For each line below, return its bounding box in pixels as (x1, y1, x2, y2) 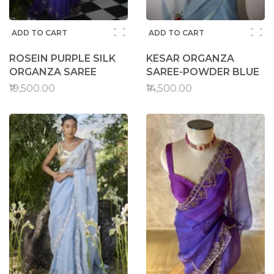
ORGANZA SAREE (9, 66, 97, 78)
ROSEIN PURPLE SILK (9, 53, 116, 64)
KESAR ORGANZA (146, 53, 234, 64)
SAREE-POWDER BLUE (146, 66, 259, 78)
